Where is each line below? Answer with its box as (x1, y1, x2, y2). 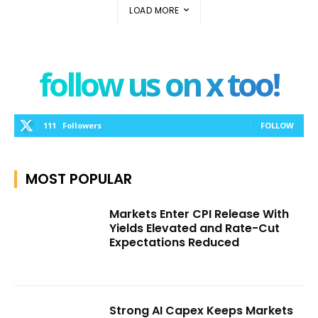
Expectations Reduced (109, 234, 240, 251)
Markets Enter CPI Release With (109, 206, 290, 223)
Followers (62, 120, 102, 131)
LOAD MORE (129, 4, 180, 17)
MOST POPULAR (26, 169, 132, 190)
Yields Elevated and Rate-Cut (109, 220, 280, 237)
